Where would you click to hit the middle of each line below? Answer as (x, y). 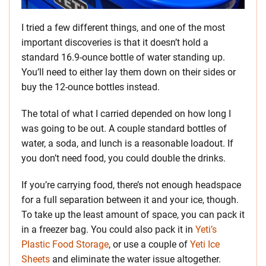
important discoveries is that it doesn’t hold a (115, 43)
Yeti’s (206, 230)
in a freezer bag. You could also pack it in (108, 230)
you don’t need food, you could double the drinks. (123, 159)
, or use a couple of (149, 245)
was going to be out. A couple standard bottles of (124, 129)
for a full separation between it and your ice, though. (130, 200)
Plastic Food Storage (65, 245)
